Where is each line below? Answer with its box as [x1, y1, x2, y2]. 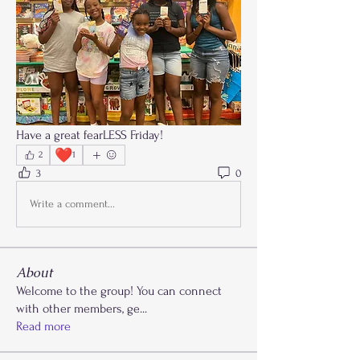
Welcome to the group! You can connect [16, 283, 222, 298]
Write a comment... [30, 198, 115, 211]
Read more [16, 318, 71, 333]
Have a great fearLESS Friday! [16, 127, 163, 142]
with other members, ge [16, 301, 140, 316]
